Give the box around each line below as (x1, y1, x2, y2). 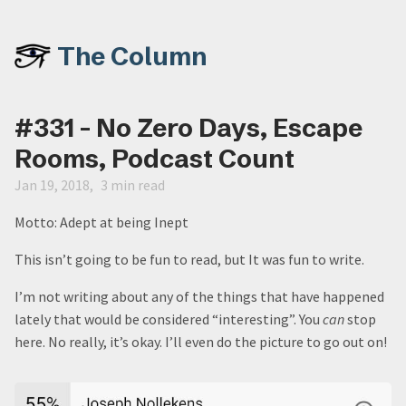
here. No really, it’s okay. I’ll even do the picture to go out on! (14, 333, 387, 351)
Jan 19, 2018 (14, 176, 90, 194)
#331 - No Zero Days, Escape (14, 112, 362, 143)
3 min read (101, 176, 165, 194)
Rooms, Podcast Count (14, 143, 295, 174)
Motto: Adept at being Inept (14, 213, 188, 231)
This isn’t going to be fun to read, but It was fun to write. (14, 250, 364, 268)
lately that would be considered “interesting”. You (14, 310, 323, 328)
